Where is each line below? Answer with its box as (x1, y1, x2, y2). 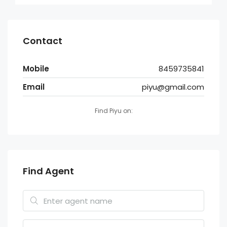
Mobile (23, 63, 49, 74)
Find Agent (23, 165, 74, 178)
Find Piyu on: (94, 106, 133, 116)
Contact (23, 34, 62, 48)
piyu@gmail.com (142, 82, 204, 93)
